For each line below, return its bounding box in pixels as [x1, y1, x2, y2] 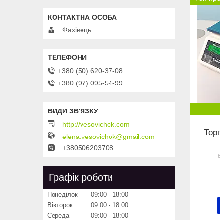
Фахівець [62, 26, 91, 34]
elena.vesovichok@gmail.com [62, 132, 155, 140]
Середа [47, 211, 69, 219]
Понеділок [47, 191, 78, 198]
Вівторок [47, 201, 73, 209]
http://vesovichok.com [62, 120, 130, 129]
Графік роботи [49, 171, 113, 183]
